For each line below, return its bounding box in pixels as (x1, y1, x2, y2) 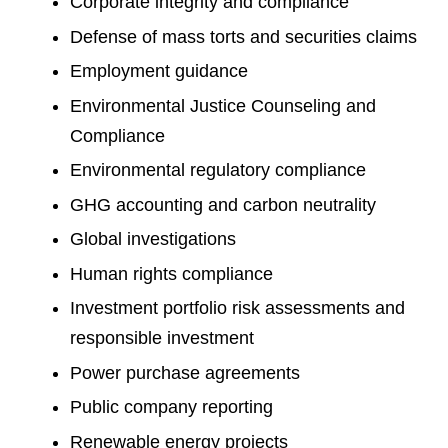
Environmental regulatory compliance (70, 160, 371, 180)
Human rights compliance (70, 263, 273, 284)
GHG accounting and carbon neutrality (70, 194, 376, 215)
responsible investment (70, 328, 254, 348)
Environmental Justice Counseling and (70, 95, 376, 116)
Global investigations (70, 229, 246, 249)
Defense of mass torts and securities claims (70, 26, 417, 47)
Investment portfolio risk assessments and (70, 298, 405, 318)
